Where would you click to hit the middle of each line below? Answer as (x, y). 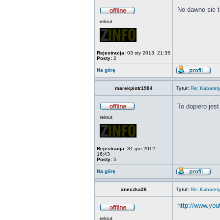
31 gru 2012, (141, 149)
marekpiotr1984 (134, 88)
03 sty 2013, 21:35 (148, 53)
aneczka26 (134, 189)
